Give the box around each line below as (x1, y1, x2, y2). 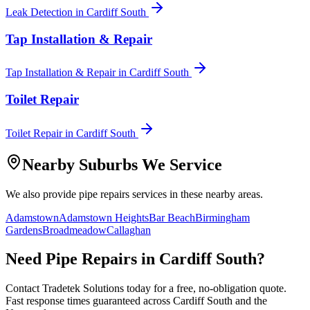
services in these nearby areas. (129, 188, 263, 200)
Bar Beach (149, 211, 195, 224)
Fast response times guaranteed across (6, 295, 173, 307)
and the (232, 295, 267, 307)
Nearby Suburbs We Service (22, 155, 222, 174)
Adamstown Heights (59, 211, 149, 224)
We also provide (6, 188, 79, 200)
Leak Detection (6, 6, 73, 18)
